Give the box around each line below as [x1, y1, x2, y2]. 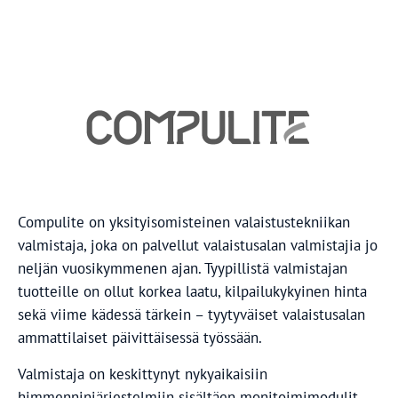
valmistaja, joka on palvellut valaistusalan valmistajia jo [18, 235, 378, 255]
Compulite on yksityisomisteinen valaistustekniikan [18, 211, 350, 232]
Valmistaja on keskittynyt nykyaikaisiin [18, 363, 267, 384]
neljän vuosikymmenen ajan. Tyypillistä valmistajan [18, 258, 347, 278]
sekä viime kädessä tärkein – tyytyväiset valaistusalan [18, 304, 365, 324]
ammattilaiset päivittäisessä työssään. [18, 327, 262, 347]
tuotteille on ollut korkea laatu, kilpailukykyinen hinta [18, 281, 367, 301]
